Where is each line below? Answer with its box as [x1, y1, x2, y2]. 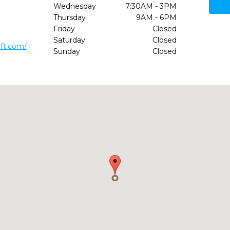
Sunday [53, 47, 80, 56]
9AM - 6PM [136, 13, 177, 22]
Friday [53, 24, 75, 33]
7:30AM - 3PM [125, 2, 177, 11]
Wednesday [53, 2, 96, 11]
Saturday [53, 35, 85, 45]
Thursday [53, 13, 86, 22]
